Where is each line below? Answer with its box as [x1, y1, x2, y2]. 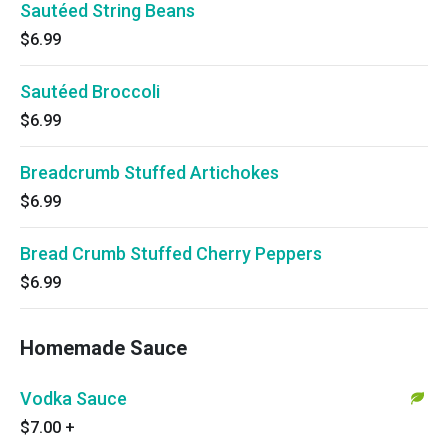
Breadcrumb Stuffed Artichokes [20, 162, 279, 183]
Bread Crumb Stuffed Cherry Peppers [20, 243, 322, 264]
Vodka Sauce [20, 388, 127, 409]
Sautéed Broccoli [20, 81, 160, 102]
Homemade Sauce [20, 336, 187, 360]
